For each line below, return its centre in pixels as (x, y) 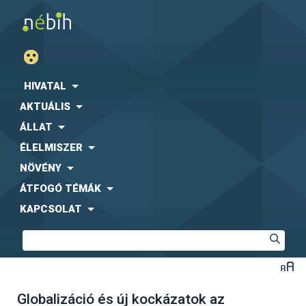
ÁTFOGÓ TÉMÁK (60, 189)
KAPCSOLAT (51, 209)
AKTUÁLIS (45, 107)
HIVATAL (45, 86)
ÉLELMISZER (51, 148)
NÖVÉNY (41, 168)
